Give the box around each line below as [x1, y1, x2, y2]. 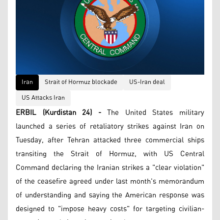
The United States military [101, 105, 205, 120]
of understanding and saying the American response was [16, 188, 204, 202]
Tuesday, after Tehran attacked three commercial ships [16, 133, 204, 147]
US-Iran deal [129, 76, 165, 88]
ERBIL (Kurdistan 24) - [16, 105, 101, 120]
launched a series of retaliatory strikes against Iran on [16, 119, 204, 134]
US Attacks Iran [22, 91, 65, 104]
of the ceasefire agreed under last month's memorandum [16, 174, 204, 189]
